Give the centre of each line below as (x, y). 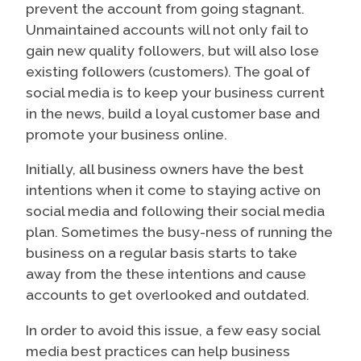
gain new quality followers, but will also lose (172, 50)
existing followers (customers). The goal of (168, 71)
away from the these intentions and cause (166, 274)
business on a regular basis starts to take (162, 253)
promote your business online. (127, 134)
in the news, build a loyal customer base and (173, 113)
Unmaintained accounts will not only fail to (167, 29)
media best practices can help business (158, 351)
